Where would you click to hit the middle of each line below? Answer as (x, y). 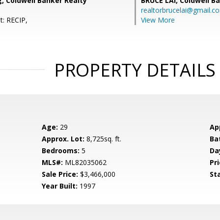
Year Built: (60, 186)
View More (158, 20)
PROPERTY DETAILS (135, 70)
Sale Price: (60, 174)
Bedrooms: (61, 151)
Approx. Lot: (63, 139)
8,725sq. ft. (103, 139)
